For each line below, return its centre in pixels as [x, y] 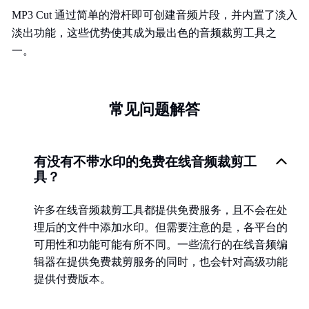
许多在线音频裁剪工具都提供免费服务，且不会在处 [161, 210]
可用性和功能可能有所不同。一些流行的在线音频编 [161, 245]
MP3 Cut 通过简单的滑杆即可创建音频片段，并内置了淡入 [154, 15]
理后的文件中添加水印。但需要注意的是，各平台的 [161, 227]
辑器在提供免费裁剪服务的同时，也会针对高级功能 [161, 262]
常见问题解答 [154, 109]
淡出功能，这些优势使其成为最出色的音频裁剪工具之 [144, 33]
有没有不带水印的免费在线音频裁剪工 [145, 162]
